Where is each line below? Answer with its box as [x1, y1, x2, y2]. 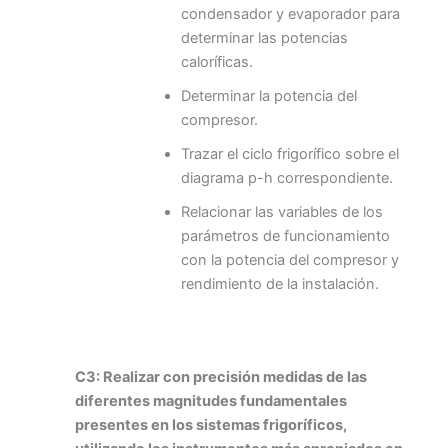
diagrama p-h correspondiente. [180, 168, 393, 187]
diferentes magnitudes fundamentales [75, 391, 347, 410]
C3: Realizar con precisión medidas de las [75, 367, 367, 386]
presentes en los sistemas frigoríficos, [75, 415, 347, 434]
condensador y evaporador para [180, 4, 400, 23]
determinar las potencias [180, 28, 348, 47]
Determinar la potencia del [180, 86, 357, 105]
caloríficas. [180, 52, 253, 71]
